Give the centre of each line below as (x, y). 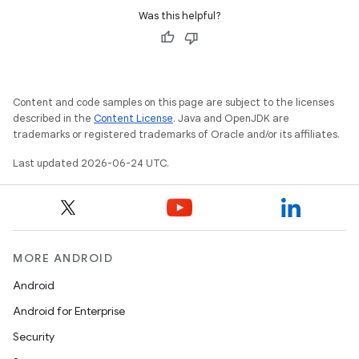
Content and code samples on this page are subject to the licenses (173, 102)
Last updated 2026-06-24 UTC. (91, 163)
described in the (53, 118)
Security (34, 337)
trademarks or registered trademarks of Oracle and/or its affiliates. (176, 134)
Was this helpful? (179, 16)
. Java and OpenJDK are (231, 118)
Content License (133, 118)
